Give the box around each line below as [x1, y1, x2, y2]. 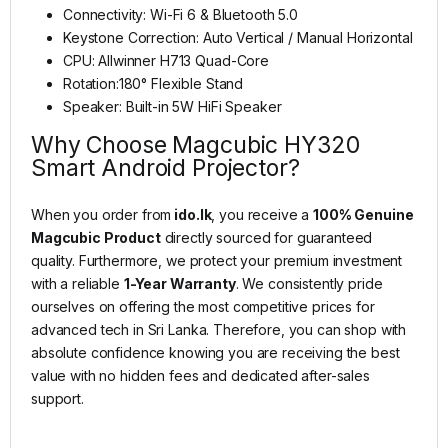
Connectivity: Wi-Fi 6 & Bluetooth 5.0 [63, 5, 298, 23]
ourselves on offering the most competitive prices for [31, 297, 375, 315]
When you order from [31, 205, 172, 223]
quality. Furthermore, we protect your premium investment [31, 251, 403, 269]
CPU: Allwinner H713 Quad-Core [63, 51, 269, 69]
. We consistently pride [235, 274, 383, 292]
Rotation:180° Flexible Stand [63, 74, 244, 92]
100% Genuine [313, 205, 414, 223]
